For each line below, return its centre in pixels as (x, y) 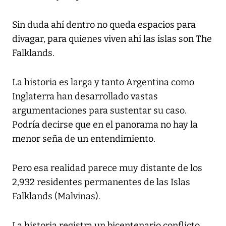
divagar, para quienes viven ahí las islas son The (112, 39)
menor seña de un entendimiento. (84, 139)
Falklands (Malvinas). (56, 196)
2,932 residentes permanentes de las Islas (101, 182)
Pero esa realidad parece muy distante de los (107, 168)
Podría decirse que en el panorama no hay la (105, 125)
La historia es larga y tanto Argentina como (103, 82)
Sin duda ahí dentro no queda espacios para (104, 25)
